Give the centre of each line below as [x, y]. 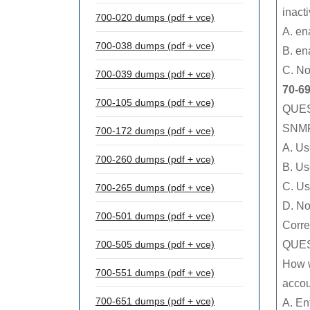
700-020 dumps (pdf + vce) [155, 17]
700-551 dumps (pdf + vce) [155, 273]
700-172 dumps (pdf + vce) [155, 131]
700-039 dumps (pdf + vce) [155, 74]
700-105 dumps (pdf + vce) [155, 102]
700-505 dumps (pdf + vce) [155, 244]
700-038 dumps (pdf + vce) [155, 46]
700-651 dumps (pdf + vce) [155, 301]
